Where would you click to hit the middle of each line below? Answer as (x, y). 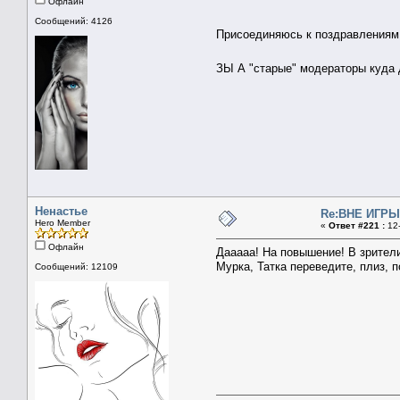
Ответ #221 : (357, 225)
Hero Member (62, 222)
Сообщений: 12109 (76, 266)
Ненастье (61, 211)
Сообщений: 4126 (74, 21)
